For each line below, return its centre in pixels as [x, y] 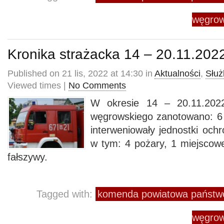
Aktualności [177, 73]
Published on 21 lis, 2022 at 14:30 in [81, 73]
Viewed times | [38, 85]
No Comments [97, 85]
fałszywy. [27, 157]
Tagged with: [66, 194]
